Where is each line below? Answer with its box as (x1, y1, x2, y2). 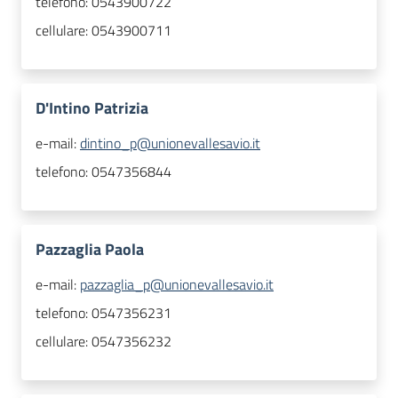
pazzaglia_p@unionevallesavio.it (80, 274, 274, 296)
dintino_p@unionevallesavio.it (80, 132, 260, 155)
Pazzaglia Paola (36, 237, 144, 262)
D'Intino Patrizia (36, 96, 148, 121)
